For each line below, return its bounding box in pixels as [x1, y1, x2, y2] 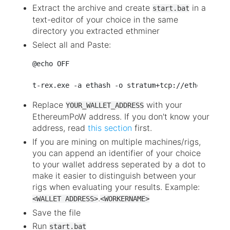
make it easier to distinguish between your [32, 170, 196, 181]
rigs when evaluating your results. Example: [32, 181, 200, 192]
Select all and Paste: [32, 39, 111, 50]
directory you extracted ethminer [32, 26, 160, 36]
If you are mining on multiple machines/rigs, [32, 136, 201, 147]
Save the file [32, 207, 81, 218]
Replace [32, 99, 66, 110]
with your [144, 99, 182, 110]
